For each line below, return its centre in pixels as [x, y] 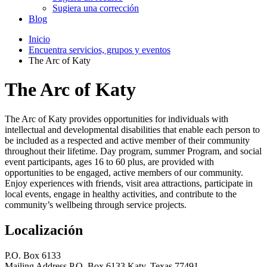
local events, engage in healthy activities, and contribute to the [121, 194]
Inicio [39, 39]
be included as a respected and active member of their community [127, 140]
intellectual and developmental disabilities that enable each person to [132, 129]
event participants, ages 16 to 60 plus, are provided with [109, 162]
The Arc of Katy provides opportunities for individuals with [117, 119]
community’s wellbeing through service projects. [97, 204]
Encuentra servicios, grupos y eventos [100, 49]
